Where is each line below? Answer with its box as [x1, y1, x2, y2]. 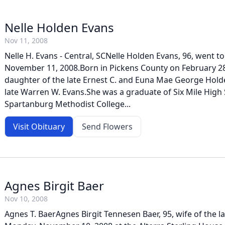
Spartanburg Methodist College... [5, 98, 131, 109]
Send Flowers [82, 121, 133, 132]
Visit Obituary [13, 121, 65, 132]
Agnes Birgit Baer [5, 177, 104, 194]
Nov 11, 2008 [5, 36, 48, 45]
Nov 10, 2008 [5, 194, 48, 203]
